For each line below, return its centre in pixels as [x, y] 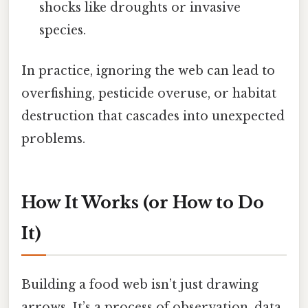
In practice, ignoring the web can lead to [148, 70]
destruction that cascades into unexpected [153, 116]
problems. [53, 139]
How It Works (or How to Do [143, 202]
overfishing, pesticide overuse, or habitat [149, 93]
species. [63, 30]
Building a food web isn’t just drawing [140, 284]
